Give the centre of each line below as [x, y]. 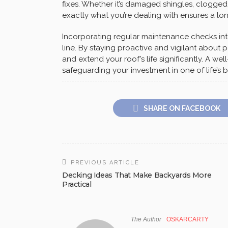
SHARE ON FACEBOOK [182, 109]
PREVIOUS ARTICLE [105, 163]
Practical [77, 184]
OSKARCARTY [188, 220]
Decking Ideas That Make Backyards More [137, 175]
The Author [146, 220]
